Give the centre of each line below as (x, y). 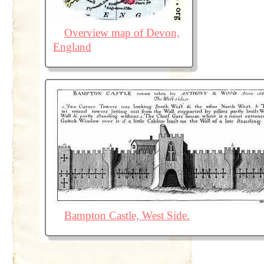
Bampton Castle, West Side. (127, 215)
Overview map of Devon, (122, 32)
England (72, 47)
